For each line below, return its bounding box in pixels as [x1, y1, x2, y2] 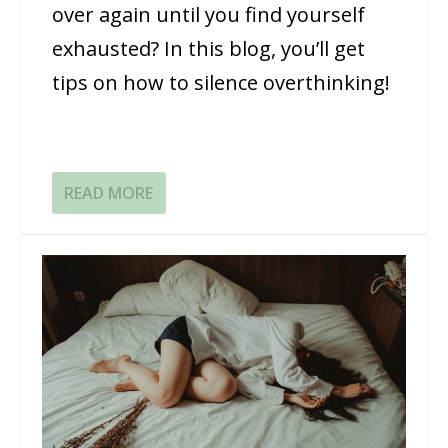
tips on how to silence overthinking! [52, 68, 391, 96]
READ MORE [64, 181, 154, 204]
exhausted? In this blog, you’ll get [52, 34, 366, 62]
